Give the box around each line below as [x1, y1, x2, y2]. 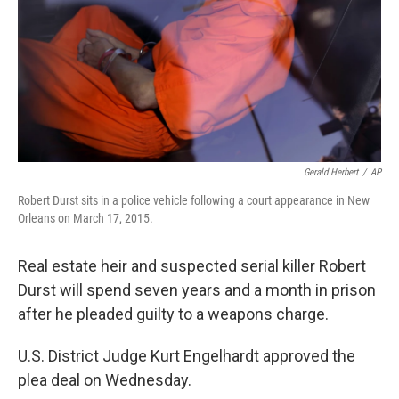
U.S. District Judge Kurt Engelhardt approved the [18, 346, 355, 365]
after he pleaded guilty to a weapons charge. [18, 305, 329, 323]
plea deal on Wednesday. [18, 370, 191, 389]
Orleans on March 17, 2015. [18, 211, 153, 225]
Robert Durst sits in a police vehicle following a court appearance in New [18, 193, 370, 208]
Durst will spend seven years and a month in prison [18, 281, 376, 299]
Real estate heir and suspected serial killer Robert [18, 256, 366, 275]
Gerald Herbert [304, 167, 358, 178]
